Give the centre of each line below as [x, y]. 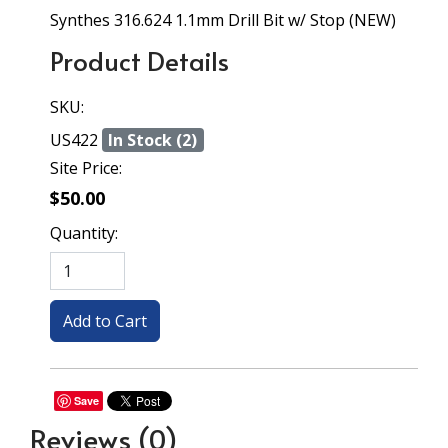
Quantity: [84, 233]
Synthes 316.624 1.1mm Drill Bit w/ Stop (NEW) [223, 20]
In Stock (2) [153, 140]
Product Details [139, 60]
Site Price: [86, 168]
